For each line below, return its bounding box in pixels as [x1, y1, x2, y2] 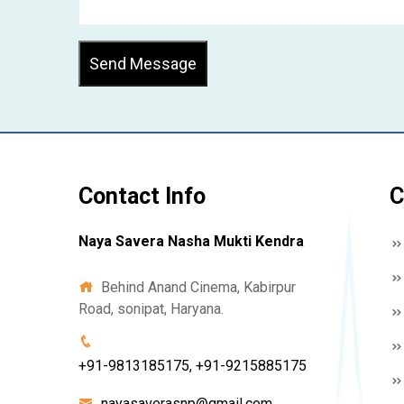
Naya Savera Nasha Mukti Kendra [78, 232, 304, 250]
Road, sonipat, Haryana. [78, 299, 224, 317]
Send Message [89, 53, 197, 73]
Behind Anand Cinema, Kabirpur [97, 278, 296, 296]
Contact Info [78, 182, 206, 209]
